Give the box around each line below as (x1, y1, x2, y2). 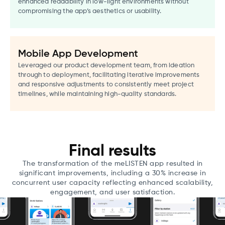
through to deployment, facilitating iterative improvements (18, 71, 200, 78)
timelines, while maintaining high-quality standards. (18, 90, 177, 97)
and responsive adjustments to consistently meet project (18, 81, 194, 88)
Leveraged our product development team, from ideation (18, 62, 195, 69)
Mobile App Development (18, 49, 138, 59)
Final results (69, 143, 156, 159)
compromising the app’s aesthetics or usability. (18, 8, 162, 15)
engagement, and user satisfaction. (50, 188, 175, 196)
